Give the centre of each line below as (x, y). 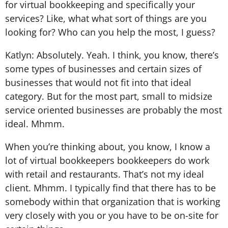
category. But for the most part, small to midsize (109, 96)
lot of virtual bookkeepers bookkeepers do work (107, 160)
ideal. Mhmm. (35, 123)
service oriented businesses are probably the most (113, 110)
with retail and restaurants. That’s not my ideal (105, 174)
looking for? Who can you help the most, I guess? (110, 32)
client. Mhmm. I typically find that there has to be (110, 188)
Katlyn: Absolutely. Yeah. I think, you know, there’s (112, 55)
